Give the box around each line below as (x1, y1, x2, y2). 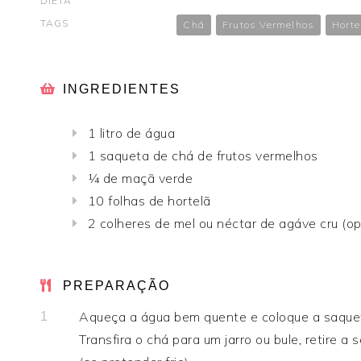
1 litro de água (87, 125, 175, 142)
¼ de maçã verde (87, 170, 193, 187)
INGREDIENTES (63, 82, 180, 97)
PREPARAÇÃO (63, 279, 170, 293)
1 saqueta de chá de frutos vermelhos (87, 147, 318, 164)
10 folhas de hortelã (87, 193, 211, 210)
